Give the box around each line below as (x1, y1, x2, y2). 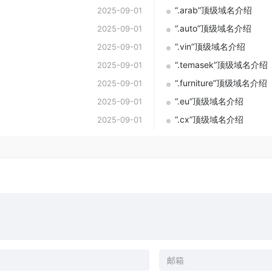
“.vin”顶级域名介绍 (175, 41, 245, 52)
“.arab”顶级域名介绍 (175, 5, 252, 16)
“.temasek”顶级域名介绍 (175, 59, 268, 70)
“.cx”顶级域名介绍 (175, 114, 243, 125)
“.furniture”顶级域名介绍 (175, 78, 267, 89)
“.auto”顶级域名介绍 (175, 23, 251, 34)
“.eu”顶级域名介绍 (175, 96, 243, 107)
